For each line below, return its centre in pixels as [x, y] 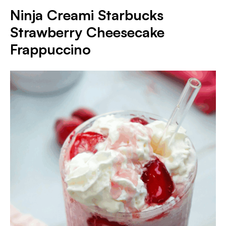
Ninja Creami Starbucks [87, 15]
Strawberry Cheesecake [87, 32]
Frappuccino [50, 49]
